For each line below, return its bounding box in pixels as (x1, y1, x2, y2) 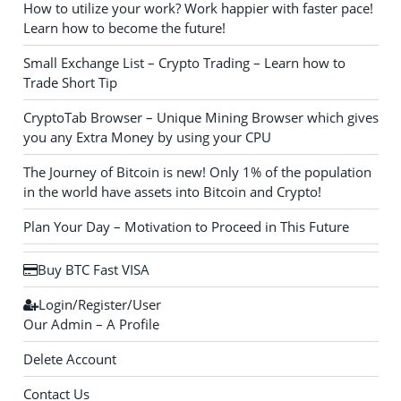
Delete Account (23, 349, 116, 368)
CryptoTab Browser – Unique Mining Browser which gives (23, 107, 379, 126)
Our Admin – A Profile (23, 314, 159, 333)
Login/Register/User (38, 294, 161, 313)
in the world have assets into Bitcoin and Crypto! (23, 182, 321, 200)
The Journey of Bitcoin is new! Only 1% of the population (23, 162, 371, 181)
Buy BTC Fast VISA (38, 260, 149, 278)
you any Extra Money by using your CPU (23, 127, 271, 146)
